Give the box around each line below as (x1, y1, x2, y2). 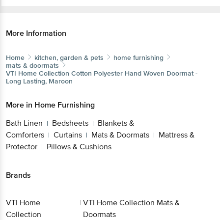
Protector (6, 141, 37, 152)
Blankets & (98, 118, 134, 128)
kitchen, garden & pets (34, 53, 104, 62)
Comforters (6, 130, 44, 140)
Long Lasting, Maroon (6, 77, 73, 85)
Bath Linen (6, 118, 43, 128)
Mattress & (159, 130, 194, 140)
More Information (6, 28, 66, 38)
